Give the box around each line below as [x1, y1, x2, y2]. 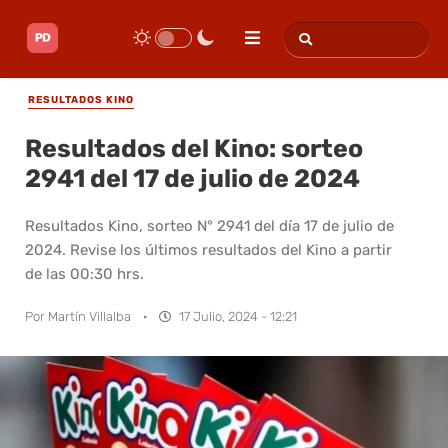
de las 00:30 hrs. [25, 264, 144, 283]
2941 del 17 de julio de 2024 [25, 163, 360, 193]
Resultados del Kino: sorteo [25, 133, 363, 163]
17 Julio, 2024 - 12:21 [179, 308, 297, 324]
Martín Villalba [48, 308, 131, 324]
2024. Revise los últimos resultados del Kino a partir [25, 240, 392, 259]
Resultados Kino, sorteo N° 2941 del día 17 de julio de [25, 216, 394, 235]
